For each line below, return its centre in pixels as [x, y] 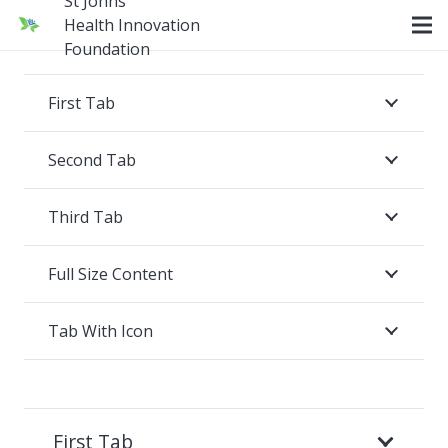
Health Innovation [132, 25]
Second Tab [92, 160]
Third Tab [85, 217]
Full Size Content [110, 274]
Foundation [107, 49]
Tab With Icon [100, 331]
